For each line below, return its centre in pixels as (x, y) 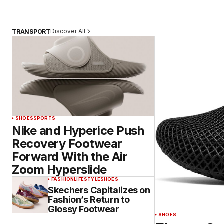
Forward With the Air (70, 157)
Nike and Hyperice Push (78, 131)
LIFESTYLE (87, 179)
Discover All (68, 31)
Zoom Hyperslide (59, 170)
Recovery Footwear (67, 144)
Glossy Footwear (84, 209)
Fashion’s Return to (89, 200)
